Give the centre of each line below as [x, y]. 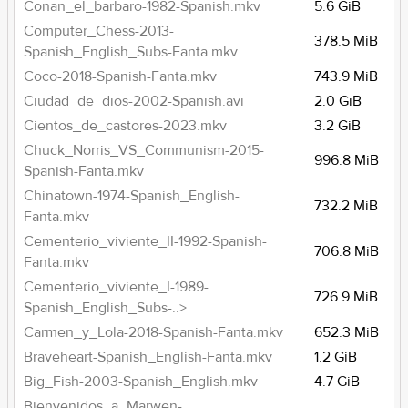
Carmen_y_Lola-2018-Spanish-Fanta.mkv [154, 332]
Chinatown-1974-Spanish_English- [132, 196]
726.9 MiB [347, 297]
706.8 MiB [347, 251]
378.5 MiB [347, 41]
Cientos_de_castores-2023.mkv [126, 126]
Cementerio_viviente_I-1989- [117, 287]
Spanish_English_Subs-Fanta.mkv [131, 52]
